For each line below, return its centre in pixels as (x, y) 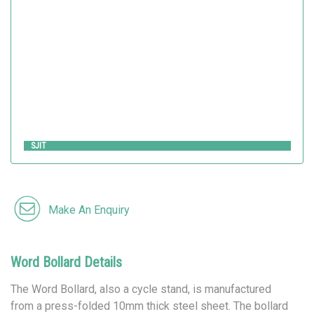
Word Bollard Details (66, 262)
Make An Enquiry (89, 210)
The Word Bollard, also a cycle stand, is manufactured (141, 289)
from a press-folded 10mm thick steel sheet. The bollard (149, 306)
